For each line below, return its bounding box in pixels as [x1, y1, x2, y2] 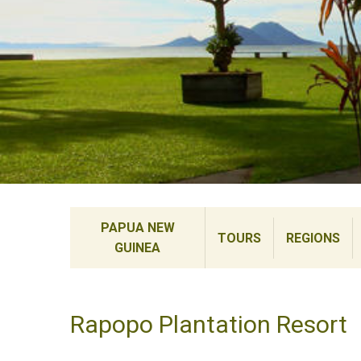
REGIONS [286, 230, 341, 246]
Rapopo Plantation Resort [70, 310, 347, 338]
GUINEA [114, 240, 161, 255]
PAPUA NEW [100, 220, 175, 235]
